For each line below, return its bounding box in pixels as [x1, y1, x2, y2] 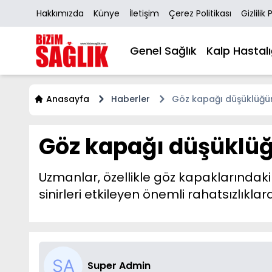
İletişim [129, 7, 159, 19]
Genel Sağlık [130, 42, 197, 58]
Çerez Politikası [169, 7, 231, 19]
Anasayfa [46, 93, 89, 106]
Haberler [111, 93, 150, 106]
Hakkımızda [36, 7, 84, 19]
